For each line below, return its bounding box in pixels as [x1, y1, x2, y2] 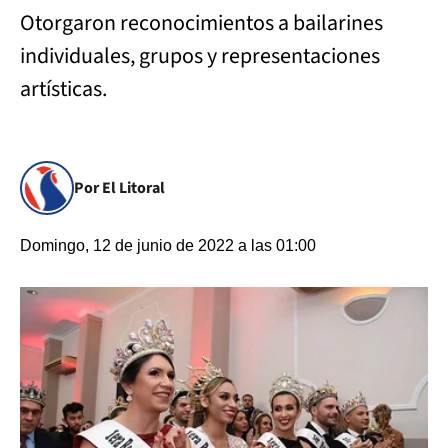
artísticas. [20, 73, 111, 105]
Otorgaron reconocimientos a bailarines [20, 7, 383, 39]
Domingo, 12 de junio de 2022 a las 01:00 [20, 237, 316, 254]
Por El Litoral [74, 177, 165, 199]
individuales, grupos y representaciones [20, 40, 380, 72]
